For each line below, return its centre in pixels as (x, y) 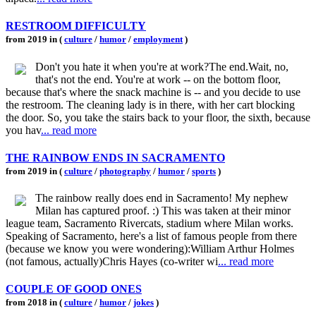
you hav (23, 130)
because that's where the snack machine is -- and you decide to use (153, 92)
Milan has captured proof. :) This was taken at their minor (163, 211)
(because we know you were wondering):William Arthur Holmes (150, 249)
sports (204, 171)
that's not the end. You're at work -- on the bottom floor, (158, 79)
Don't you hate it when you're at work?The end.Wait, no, (162, 66)
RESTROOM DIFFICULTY (76, 26)
